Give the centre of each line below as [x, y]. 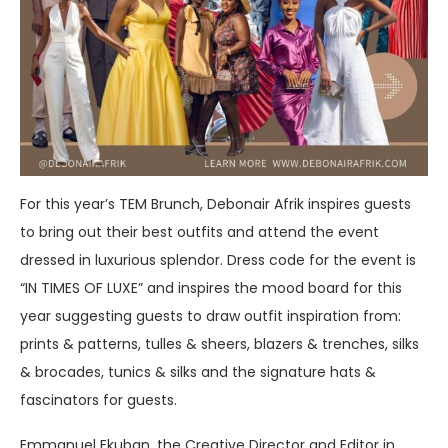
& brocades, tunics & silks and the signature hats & [198, 371]
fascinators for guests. [98, 399]
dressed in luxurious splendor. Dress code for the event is [218, 259]
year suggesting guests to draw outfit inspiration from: [210, 315]
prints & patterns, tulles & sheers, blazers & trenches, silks [219, 343]
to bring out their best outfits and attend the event [199, 231]
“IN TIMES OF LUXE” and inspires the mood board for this [211, 287]
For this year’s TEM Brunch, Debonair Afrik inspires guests [215, 203]
